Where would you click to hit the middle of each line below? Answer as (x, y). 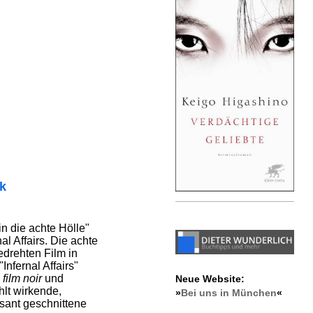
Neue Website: (210, 278)
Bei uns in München (228, 292)
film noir (22, 278)
